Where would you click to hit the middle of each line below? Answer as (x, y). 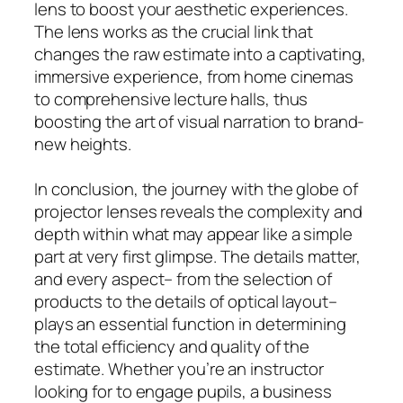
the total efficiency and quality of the (172, 346)
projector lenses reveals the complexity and (198, 211)
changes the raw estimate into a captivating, (200, 54)
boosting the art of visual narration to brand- (200, 121)
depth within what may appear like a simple (193, 233)
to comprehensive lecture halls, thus (171, 99)
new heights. (83, 143)
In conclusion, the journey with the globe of (196, 188)
